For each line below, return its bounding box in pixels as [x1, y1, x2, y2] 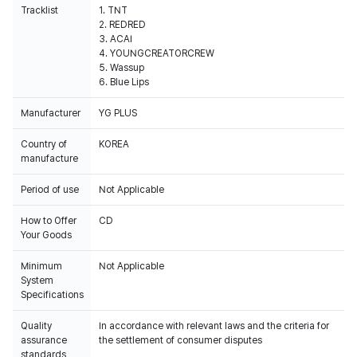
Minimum [21, 261, 62, 272]
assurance [21, 335, 67, 346]
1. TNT [99, 5, 127, 16]
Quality [21, 320, 52, 331]
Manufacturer [21, 108, 80, 119]
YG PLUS [99, 108, 137, 119]
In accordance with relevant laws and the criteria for [99, 320, 329, 331]
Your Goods [21, 229, 72, 241]
